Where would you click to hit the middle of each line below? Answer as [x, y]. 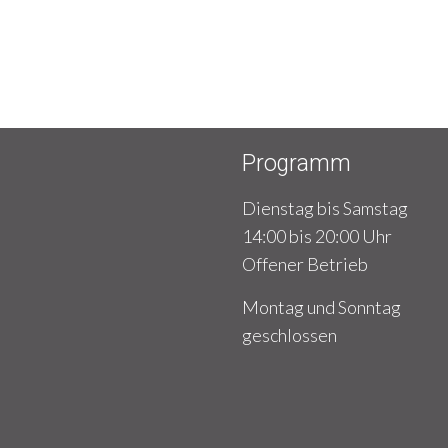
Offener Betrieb [304, 264]
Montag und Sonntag [321, 307]
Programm [296, 163]
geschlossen [289, 335]
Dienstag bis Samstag [324, 208]
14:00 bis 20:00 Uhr [316, 236]
